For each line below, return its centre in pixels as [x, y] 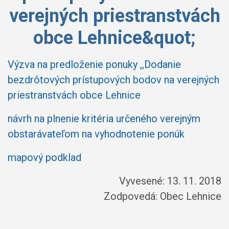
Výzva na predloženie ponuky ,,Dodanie [94, 64]
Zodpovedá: [132, 196]
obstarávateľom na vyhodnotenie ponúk [96, 134]
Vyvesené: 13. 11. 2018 [170, 181]
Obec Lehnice [191, 196]
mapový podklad [44, 157]
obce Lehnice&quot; [114, 38]
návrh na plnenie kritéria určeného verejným [104, 119]
